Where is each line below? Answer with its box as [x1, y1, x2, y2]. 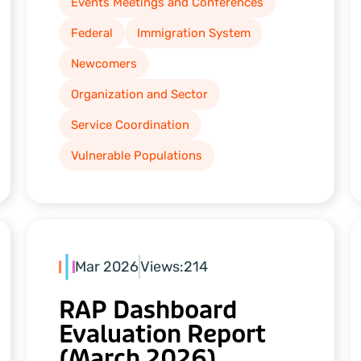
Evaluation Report [59, 318, 267, 350]
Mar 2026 [75, 257, 139, 276]
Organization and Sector [71, 87, 209, 102]
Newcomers [71, 56, 138, 72]
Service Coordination [71, 118, 190, 133]
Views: [140, 257, 185, 276]
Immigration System [137, 26, 251, 41]
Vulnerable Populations [71, 148, 203, 164]
